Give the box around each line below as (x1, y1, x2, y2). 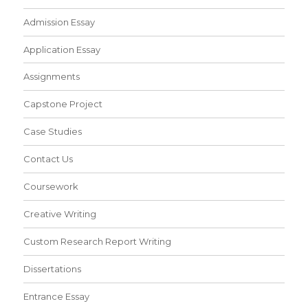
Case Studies (23, 126, 82, 137)
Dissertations (23, 263, 82, 275)
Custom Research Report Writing (23, 236, 172, 247)
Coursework (23, 181, 79, 192)
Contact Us (23, 153, 74, 165)
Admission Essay (23, 16, 96, 27)
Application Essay (23, 43, 101, 55)
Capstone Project (23, 98, 103, 110)
